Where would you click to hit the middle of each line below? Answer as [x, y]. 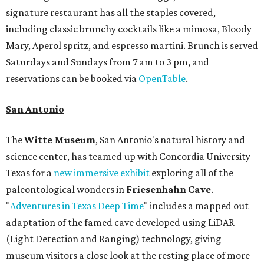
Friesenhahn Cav [166, 189]
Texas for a [30, 173]
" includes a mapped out [196, 206]
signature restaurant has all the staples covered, [111, 13]
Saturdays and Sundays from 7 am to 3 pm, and [108, 62]
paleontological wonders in [66, 189]
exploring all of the [192, 173]
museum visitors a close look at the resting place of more [128, 255]
